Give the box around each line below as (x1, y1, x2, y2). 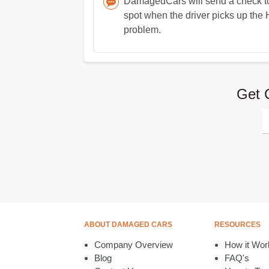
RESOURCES (214, 220, 261, 229)
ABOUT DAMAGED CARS (83, 220, 172, 229)
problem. (123, 25, 161, 35)
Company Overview (94, 240, 173, 250)
